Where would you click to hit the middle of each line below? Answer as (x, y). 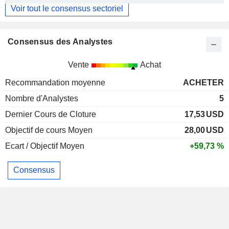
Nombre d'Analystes (42, 98)
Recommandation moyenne (55, 82)
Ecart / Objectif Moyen (45, 146)
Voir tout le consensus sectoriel (67, 8)
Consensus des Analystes (60, 41)
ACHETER (203, 82)
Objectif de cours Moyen (49, 130)
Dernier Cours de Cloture (51, 114)
